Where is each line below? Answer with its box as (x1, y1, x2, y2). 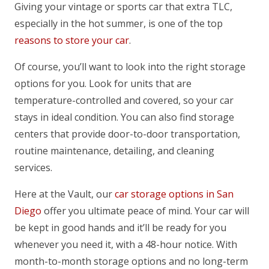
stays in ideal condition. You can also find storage (14, 110, 234, 124)
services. (14, 161, 55, 175)
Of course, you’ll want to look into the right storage (14, 60, 246, 74)
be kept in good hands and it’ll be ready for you (14, 221, 226, 235)
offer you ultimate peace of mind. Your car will (41, 204, 249, 218)
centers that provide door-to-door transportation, (14, 127, 240, 141)
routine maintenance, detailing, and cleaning (14, 144, 214, 158)
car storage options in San (115, 187, 234, 201)
